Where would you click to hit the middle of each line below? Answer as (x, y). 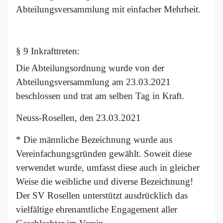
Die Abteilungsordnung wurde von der (90, 68)
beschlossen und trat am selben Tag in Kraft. (100, 96)
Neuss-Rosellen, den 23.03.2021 (78, 118)
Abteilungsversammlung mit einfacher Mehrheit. (108, 9)
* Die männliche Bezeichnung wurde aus (94, 140)
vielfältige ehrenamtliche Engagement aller (97, 210)
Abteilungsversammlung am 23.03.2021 (93, 82)
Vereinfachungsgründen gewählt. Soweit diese (104, 154)
